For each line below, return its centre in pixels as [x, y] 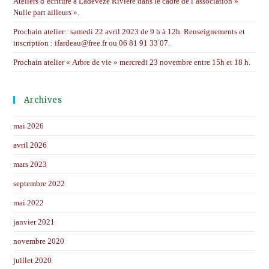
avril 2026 [30, 145]
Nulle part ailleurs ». [47, 12]
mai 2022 [29, 202]
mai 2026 [29, 125]
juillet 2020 [33, 260]
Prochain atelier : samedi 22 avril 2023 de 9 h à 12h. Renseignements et [129, 31]
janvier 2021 [34, 222]
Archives [44, 100]
